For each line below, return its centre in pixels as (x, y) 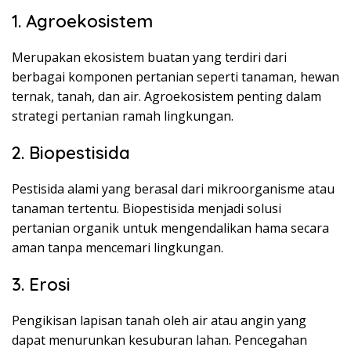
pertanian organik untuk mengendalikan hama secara (170, 228)
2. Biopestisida (71, 153)
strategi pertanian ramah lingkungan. (123, 116)
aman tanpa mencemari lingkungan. (118, 248)
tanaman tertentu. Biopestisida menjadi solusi (147, 209)
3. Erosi (41, 285)
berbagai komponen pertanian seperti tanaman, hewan (175, 77)
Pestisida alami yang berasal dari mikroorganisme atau (173, 189)
